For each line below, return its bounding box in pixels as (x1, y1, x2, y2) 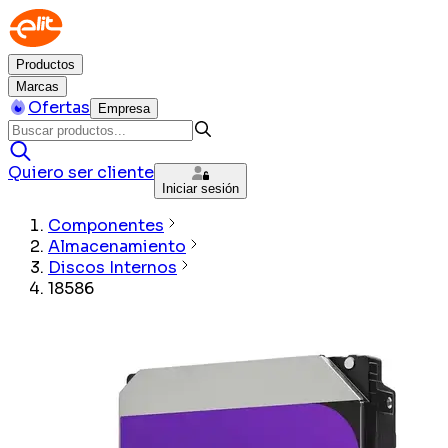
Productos (16, 57, 75, 72)
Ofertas (28, 97, 90, 118)
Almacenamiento (48, 236, 186, 257)
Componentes (48, 215, 164, 236)
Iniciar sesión (162, 181, 239, 196)
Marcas (16, 79, 59, 94)
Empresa (98, 101, 150, 116)
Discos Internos (48, 257, 177, 278)
